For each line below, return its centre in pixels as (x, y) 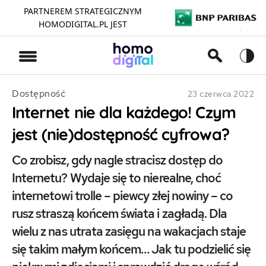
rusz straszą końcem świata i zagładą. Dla (120, 213)
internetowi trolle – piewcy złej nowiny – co (123, 196)
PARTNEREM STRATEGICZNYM (83, 11)
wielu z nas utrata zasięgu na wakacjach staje (129, 231)
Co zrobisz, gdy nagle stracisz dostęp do (118, 160)
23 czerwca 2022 (221, 94)
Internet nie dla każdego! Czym (124, 112)
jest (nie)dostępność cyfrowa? (121, 134)
